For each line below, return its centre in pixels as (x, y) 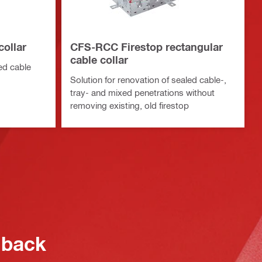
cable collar (99, 60)
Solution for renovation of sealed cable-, (148, 80)
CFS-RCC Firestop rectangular (146, 47)
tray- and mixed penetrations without (142, 93)
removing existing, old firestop (129, 106)
